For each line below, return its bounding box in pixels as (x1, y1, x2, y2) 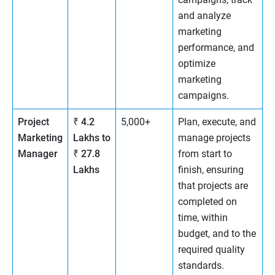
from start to (178, 148, 232, 160)
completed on (178, 196, 237, 208)
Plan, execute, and (178, 116, 256, 128)
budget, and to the (178, 228, 256, 240)
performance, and (178, 42, 254, 54)
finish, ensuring (178, 164, 244, 176)
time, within (178, 212, 228, 224)
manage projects (178, 132, 250, 144)
